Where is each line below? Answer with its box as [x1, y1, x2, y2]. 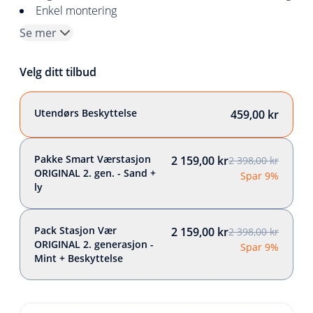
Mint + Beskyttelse [34, 252, 123, 265]
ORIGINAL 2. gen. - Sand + [34, 166, 117, 180]
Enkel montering [36, 3, 117, 18]
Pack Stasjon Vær [34, 224, 117, 237]
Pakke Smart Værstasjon [34, 152, 151, 166]
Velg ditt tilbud [20, 64, 96, 80]
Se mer [20, 25, 57, 41]
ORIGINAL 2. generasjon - [34, 238, 154, 251]
